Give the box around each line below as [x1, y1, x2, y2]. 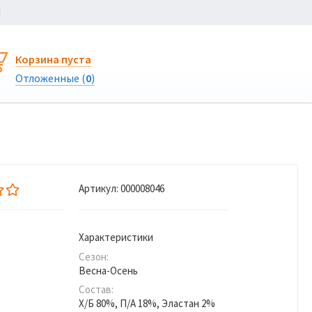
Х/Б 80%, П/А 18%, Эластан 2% [79, 297, 215, 310]
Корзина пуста [15, 52, 91, 66]
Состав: [79, 283, 114, 296]
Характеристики [79, 231, 153, 244]
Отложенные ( [15, 71, 86, 85]
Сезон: [79, 250, 109, 263]
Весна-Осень [79, 264, 138, 277]
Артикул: [79, 182, 118, 195]
